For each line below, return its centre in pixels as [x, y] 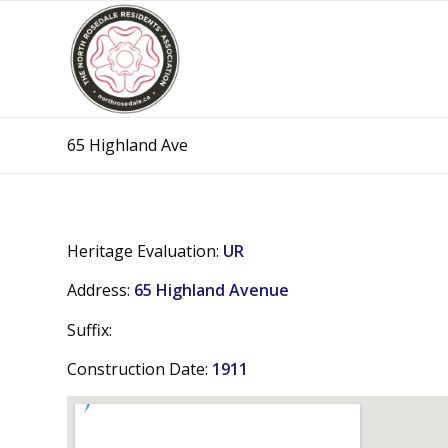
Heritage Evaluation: [145, 250]
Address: [100, 290]
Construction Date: [139, 369]
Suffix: [89, 329]
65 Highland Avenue [211, 290]
